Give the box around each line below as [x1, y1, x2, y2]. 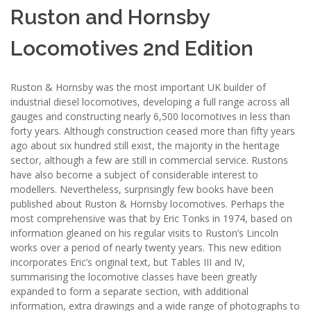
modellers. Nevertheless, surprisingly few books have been [10, 182, 274, 196]
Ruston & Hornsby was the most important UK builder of [10, 80, 266, 94]
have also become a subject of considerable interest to [10, 167, 258, 181]
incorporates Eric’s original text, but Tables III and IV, [10, 255, 245, 269]
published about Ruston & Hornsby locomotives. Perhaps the [10, 196, 285, 210]
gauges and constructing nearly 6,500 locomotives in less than [10, 109, 290, 123]
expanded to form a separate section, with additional [10, 284, 249, 298]
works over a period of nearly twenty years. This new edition [10, 240, 281, 254]
